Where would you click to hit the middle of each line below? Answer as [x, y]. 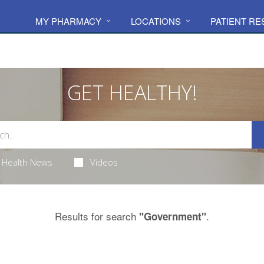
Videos [104, 162]
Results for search [97, 216]
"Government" [173, 216]
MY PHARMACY [68, 21]
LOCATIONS [156, 21]
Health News [27, 162]
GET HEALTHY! [132, 93]
